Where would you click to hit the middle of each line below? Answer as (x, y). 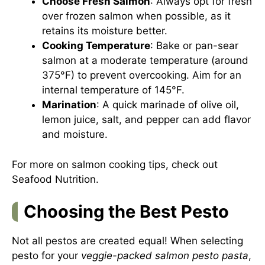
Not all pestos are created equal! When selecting (127, 241)
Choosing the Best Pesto (126, 211)
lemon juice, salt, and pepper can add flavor (146, 119)
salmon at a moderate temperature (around (145, 60)
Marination (69, 105)
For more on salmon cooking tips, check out (115, 164)
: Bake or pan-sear (194, 46)
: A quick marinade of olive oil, (168, 105)
